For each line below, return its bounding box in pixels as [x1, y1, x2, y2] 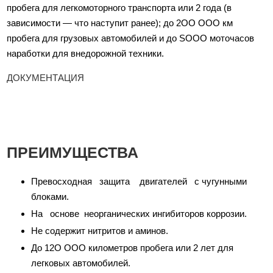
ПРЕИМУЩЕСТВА [7, 144, 139, 161]
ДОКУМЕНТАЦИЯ [7, 73, 85, 83]
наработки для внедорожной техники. [7, 48, 165, 58]
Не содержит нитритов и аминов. [31, 225, 169, 236]
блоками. [31, 191, 69, 202]
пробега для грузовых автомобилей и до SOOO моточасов [7, 33, 255, 43]
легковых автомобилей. [31, 258, 131, 268]
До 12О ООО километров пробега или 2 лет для [31, 243, 234, 253]
